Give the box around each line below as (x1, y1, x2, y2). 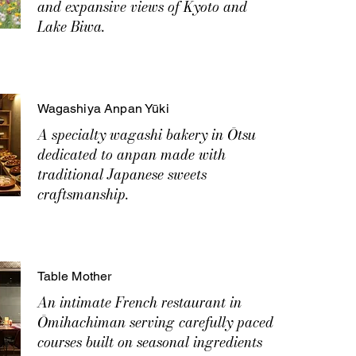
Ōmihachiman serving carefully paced (37, 311, 273, 333)
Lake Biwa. (37, 16, 105, 37)
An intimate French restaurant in (37, 292, 242, 313)
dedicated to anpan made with (37, 144, 226, 165)
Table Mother (37, 269, 112, 284)
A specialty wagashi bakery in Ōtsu (37, 124, 256, 145)
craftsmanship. (37, 184, 129, 205)
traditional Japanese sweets (37, 164, 207, 185)
